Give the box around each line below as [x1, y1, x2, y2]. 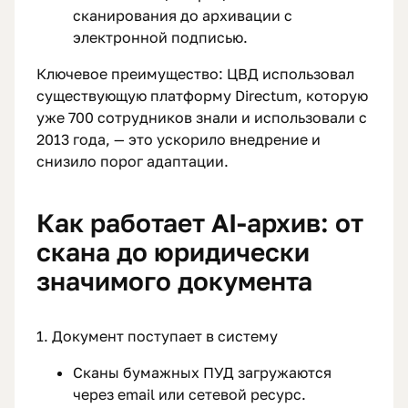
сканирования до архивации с [73, 6, 292, 25]
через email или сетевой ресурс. [73, 385, 306, 404]
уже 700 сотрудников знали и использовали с [36, 108, 367, 127]
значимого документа [36, 266, 312, 297]
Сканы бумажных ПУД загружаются [73, 363, 331, 382]
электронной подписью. [73, 28, 248, 47]
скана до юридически [36, 237, 310, 268]
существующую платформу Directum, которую [36, 87, 368, 106]
